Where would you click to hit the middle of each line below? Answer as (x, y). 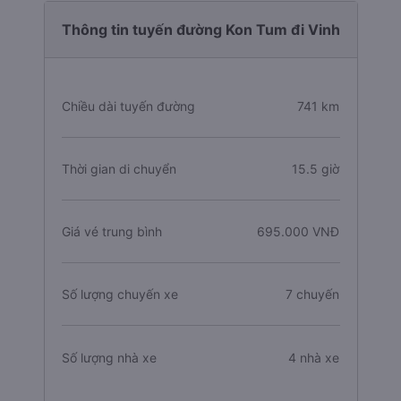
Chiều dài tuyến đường (128, 106)
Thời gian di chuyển (119, 169)
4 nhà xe (314, 357)
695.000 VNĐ (299, 231)
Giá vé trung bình (111, 231)
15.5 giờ (316, 169)
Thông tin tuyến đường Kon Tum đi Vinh (200, 30)
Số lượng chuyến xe (119, 294)
